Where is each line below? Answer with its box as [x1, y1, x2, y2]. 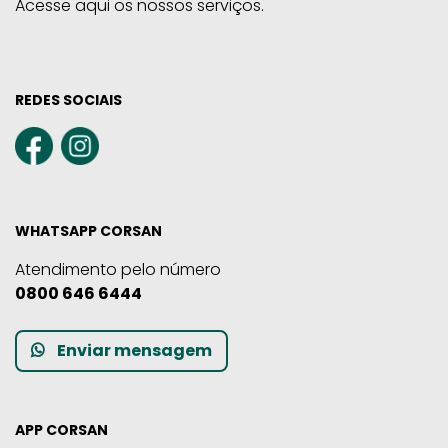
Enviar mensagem [57, 338, 212, 362]
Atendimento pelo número [15, 257, 221, 281]
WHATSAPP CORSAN [15, 220, 162, 241]
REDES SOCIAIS [15, 89, 122, 110]
